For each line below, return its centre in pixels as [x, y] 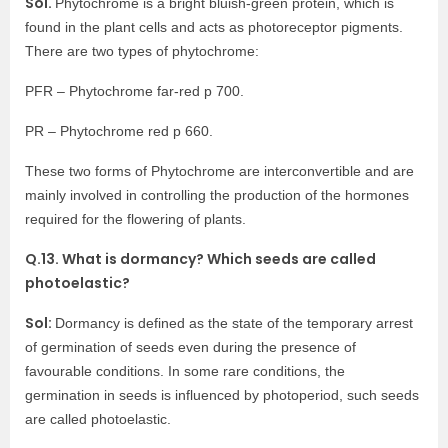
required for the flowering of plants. [135, 219]
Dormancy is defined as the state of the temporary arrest [234, 323]
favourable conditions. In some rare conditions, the [185, 371]
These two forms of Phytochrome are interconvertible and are [219, 171]
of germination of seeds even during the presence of [190, 347]
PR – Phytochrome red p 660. [119, 131]
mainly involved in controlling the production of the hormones [217, 195]
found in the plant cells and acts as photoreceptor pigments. [214, 27]
